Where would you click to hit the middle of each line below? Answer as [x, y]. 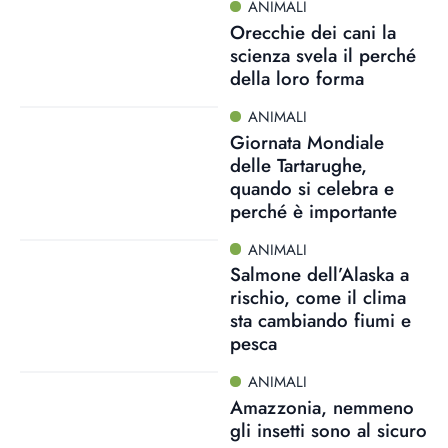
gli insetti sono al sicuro [328, 430]
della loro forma [296, 78]
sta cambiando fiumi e [320, 321]
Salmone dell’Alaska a [319, 275]
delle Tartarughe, [298, 165]
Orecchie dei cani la [312, 32]
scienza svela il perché [322, 55]
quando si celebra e [311, 188]
